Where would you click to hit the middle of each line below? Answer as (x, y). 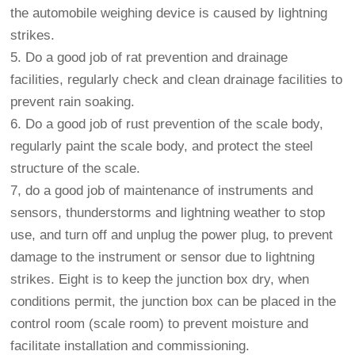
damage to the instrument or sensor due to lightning (163, 257)
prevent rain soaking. (73, 102)
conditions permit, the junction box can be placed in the (174, 302)
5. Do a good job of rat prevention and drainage (149, 57)
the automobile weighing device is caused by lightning (169, 13)
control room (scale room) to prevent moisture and (160, 324)
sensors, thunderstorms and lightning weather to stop (168, 213)
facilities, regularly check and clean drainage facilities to (177, 80)
